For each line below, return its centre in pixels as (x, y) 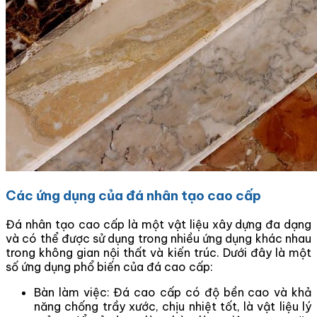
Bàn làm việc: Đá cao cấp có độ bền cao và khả (173, 292)
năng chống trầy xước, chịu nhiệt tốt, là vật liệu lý (173, 306)
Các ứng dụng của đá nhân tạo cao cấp (133, 196)
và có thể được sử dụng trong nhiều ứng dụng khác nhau (158, 238)
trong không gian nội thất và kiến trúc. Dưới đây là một (158, 252)
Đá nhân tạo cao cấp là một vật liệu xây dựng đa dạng (158, 224)
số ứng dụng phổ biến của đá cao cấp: (109, 266)
